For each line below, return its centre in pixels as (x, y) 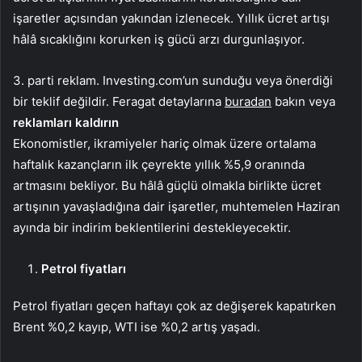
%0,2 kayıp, (80, 327)
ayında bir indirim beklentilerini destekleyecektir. (152, 228)
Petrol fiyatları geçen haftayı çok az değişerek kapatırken (175, 306)
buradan (248, 102)
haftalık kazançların (67, 165)
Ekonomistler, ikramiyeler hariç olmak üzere (139, 144)
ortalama (291, 144)
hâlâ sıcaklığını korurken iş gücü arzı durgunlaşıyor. (159, 40)
